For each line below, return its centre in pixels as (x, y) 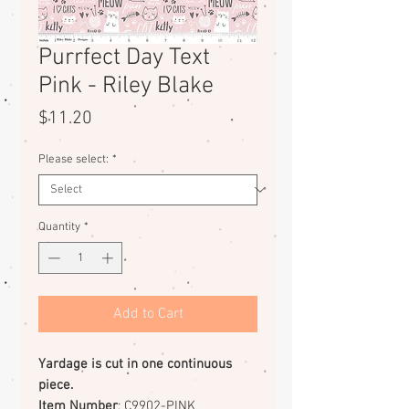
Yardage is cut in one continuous (135, 365)
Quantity (59, 227)
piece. (56, 386)
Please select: (73, 159)
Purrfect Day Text (124, 58)
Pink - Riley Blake (126, 86)
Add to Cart (148, 315)
